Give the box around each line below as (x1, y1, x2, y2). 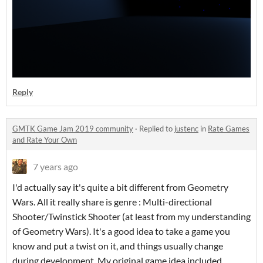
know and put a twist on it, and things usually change (12, 240, 223, 252)
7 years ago (33, 161, 78, 173)
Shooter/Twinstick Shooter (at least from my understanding (12, 211, 251, 222)
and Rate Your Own (12, 135, 77, 145)
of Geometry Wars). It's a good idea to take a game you (12, 225, 230, 237)
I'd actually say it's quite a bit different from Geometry (12, 181, 228, 193)
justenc (174, 124, 198, 134)
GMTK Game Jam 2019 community (12, 124, 133, 134)
